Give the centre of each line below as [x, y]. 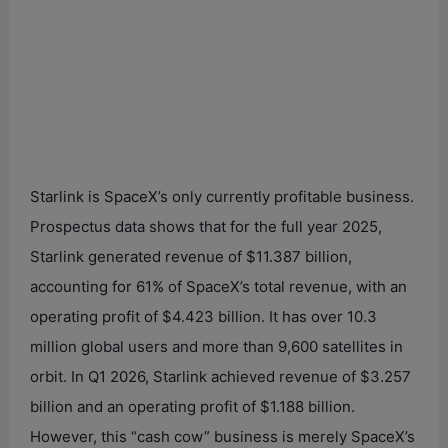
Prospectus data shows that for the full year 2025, [206, 226]
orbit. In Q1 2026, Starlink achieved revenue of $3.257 [220, 376]
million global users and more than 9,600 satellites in [216, 346]
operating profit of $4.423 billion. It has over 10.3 [203, 316]
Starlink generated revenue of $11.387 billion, [191, 256]
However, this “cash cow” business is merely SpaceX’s [222, 436]
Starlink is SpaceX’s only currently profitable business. [222, 196]
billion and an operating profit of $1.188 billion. [192, 406]
